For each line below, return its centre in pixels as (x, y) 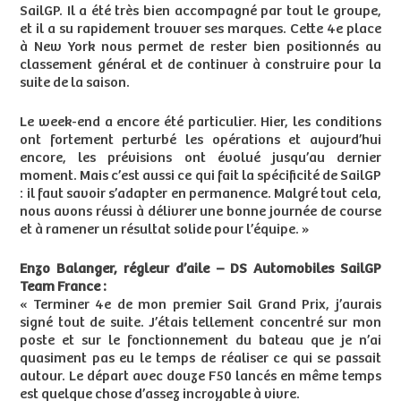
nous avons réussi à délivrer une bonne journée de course (200, 212)
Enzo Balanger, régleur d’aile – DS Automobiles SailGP (200, 269)
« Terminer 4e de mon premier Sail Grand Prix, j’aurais (200, 305)
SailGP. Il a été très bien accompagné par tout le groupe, (200, 12)
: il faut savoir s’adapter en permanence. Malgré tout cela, (200, 194)
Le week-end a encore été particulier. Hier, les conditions (200, 123)
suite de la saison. (75, 83)
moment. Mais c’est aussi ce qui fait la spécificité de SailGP (200, 176)
